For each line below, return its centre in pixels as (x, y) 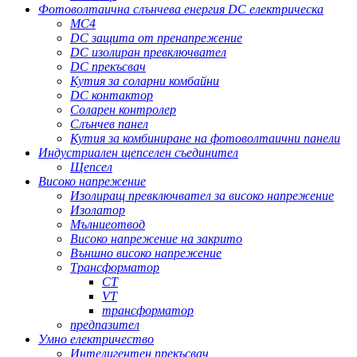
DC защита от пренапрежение (156, 38)
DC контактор (112, 96)
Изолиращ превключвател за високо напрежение (202, 196)
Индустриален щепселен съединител (138, 153)
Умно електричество (96, 339)
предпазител (105, 325)
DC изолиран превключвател (148, 53)
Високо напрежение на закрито (156, 239)
